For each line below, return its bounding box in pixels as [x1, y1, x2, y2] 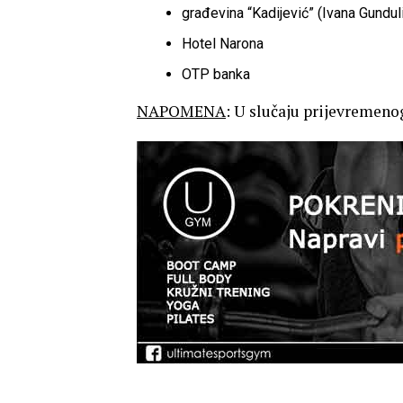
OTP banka [182, 66, 250, 83]
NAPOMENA [137, 101, 226, 121]
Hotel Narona [182, 35, 264, 52]
